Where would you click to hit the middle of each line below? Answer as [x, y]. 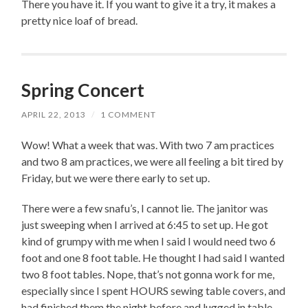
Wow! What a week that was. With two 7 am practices [148, 145]
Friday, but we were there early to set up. [116, 178]
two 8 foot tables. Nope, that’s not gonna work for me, [148, 274]
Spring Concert [83, 90]
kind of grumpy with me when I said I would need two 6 [149, 241]
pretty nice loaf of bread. [80, 21]
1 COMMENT [129, 115]
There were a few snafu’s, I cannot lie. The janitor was [145, 208]
